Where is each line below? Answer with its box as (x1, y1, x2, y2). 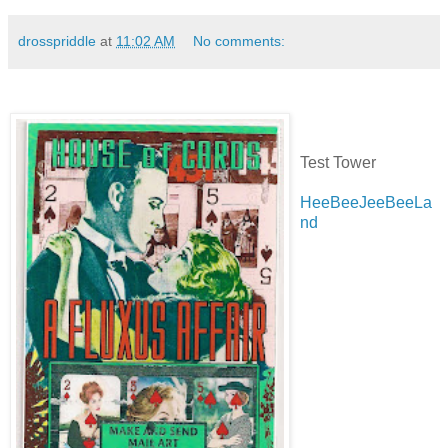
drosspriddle (18, 33, 96, 50)
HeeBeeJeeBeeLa (300, 194, 432, 211)
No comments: (193, 33, 286, 50)
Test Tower (300, 154, 376, 171)
